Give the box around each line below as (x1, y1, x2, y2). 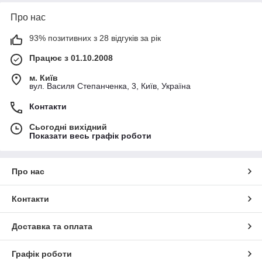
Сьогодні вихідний (29, 122, 107, 132)
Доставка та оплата (12, 222, 92, 232)
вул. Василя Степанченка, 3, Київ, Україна (29, 81, 191, 91)
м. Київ (29, 73, 58, 83)
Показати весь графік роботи (29, 131, 151, 141)
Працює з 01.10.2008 (29, 53, 113, 63)
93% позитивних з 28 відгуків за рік (29, 33, 161, 43)
